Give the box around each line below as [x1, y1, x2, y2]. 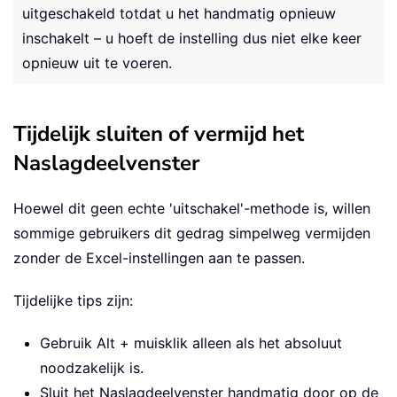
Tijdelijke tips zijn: [13, 292, 133, 310]
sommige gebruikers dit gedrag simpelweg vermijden [13, 224, 370, 243]
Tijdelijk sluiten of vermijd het [13, 120, 304, 149]
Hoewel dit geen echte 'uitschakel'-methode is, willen [13, 199, 370, 218]
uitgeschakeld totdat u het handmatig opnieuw [22, 4, 336, 23]
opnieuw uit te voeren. [22, 54, 172, 73]
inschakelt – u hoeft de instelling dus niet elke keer [22, 29, 362, 48]
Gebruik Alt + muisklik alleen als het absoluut [40, 334, 342, 353]
